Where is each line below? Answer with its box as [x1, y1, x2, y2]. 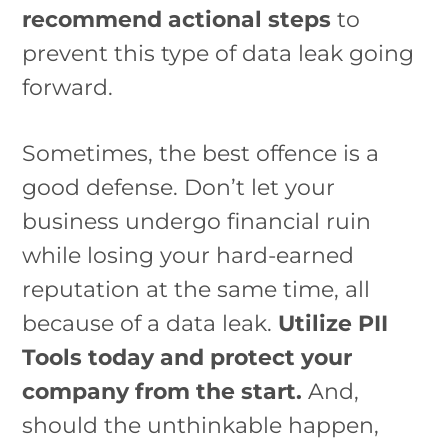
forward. [22, 73, 114, 100]
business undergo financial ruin [22, 208, 372, 235]
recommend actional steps [22, 5, 332, 32]
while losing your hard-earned [22, 242, 355, 269]
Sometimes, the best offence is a [22, 140, 380, 167]
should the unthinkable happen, [22, 412, 380, 439]
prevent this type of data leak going [22, 39, 415, 66]
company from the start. [22, 378, 303, 405]
